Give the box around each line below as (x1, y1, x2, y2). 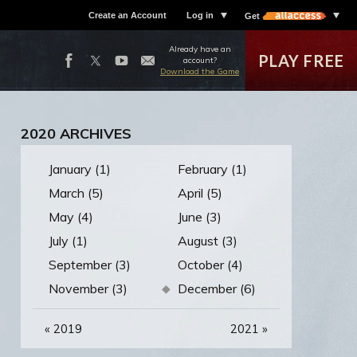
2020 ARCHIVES (21, 124, 131, 143)
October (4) (178, 257, 243, 273)
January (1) (49, 161, 111, 177)
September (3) (49, 257, 131, 273)
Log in (186, 10, 214, 20)
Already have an (168, 44, 231, 54)
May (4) (49, 209, 93, 225)
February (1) (178, 161, 247, 177)
